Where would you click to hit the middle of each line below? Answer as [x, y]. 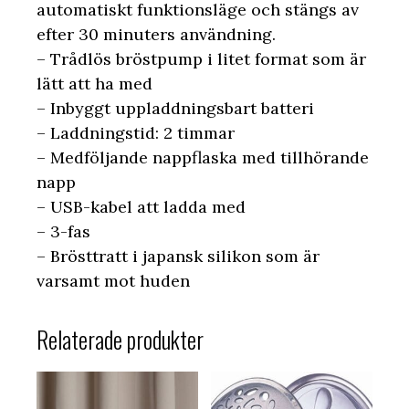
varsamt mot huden [113, 280]
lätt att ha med [94, 83]
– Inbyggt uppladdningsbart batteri [175, 108]
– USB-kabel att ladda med [141, 206]
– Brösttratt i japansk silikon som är [178, 256]
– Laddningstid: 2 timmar [136, 132]
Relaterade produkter [120, 339]
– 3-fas [63, 231]
